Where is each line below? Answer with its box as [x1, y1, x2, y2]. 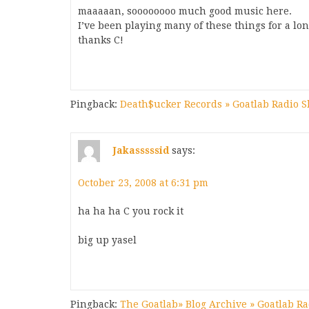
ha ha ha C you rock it [78, 206, 183, 217]
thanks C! [78, 34, 123, 46]
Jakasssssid [113, 144, 169, 156]
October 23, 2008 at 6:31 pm [78, 177, 208, 188]
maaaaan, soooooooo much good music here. [78, 6, 292, 17]
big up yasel [78, 235, 137, 246]
